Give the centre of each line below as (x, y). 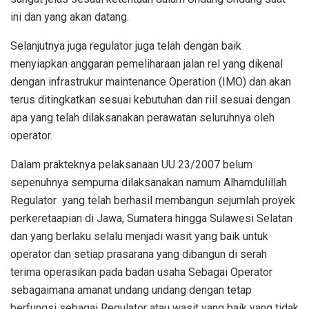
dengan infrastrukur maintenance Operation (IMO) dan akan (151, 82)
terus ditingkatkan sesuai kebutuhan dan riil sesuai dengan (150, 100)
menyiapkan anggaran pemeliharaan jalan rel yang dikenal (147, 64)
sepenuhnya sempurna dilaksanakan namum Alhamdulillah (149, 183)
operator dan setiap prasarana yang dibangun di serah (139, 255)
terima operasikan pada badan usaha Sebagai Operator (141, 272)
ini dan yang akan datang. (70, 17)
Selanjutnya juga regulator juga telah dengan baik (126, 46)
